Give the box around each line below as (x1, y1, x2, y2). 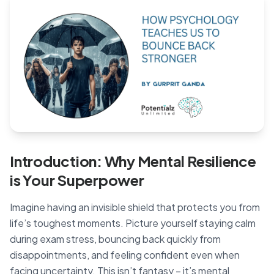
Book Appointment (166, 146, 258, 159)
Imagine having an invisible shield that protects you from (10, 201, 260, 213)
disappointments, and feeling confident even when (10, 248, 240, 261)
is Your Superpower (10, 171, 144, 189)
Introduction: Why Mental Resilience (10, 152, 256, 170)
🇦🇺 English (187, 54, 234, 65)
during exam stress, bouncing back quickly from (10, 232, 221, 245)
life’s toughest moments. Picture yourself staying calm (10, 217, 256, 229)
